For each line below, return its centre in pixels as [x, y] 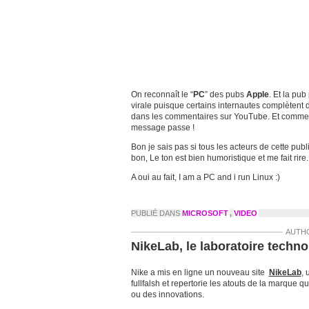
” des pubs [225, 94]
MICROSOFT [205, 213]
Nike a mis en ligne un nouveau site [200, 272]
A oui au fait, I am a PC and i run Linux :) [205, 177]
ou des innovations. [167, 295]
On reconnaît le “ [162, 94]
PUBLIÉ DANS [156, 213]
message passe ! [162, 128]
